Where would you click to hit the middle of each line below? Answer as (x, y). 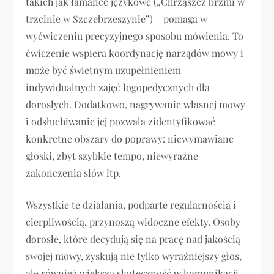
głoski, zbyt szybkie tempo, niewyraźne (112, 156)
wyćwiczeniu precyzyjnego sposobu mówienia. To (135, 36)
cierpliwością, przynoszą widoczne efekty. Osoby (133, 222)
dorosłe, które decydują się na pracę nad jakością (133, 239)
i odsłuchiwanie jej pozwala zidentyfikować (121, 122)
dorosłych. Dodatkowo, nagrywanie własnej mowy (136, 105)
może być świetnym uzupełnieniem (104, 70)
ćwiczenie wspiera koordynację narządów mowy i (135, 53)
